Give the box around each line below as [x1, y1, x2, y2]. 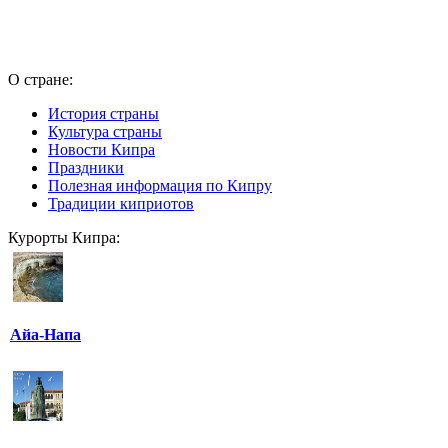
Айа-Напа [10, 326, 81, 344]
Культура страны [48, 123, 162, 140]
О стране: [8, 71, 73, 88]
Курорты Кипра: [8, 229, 120, 246]
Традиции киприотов [48, 195, 194, 212]
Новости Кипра [48, 141, 155, 158]
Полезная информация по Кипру [48, 177, 272, 194]
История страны [48, 105, 159, 122]
